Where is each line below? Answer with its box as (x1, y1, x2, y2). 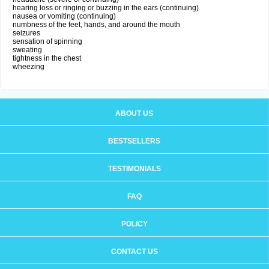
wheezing (13, 62, 46, 71)
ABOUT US (115, 109, 153, 118)
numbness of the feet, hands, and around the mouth (13, 20, 180, 29)
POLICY (121, 220, 148, 228)
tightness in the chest (13, 54, 81, 62)
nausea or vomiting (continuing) (13, 12, 116, 20)
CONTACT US (110, 247, 158, 256)
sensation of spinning (13, 37, 82, 46)
